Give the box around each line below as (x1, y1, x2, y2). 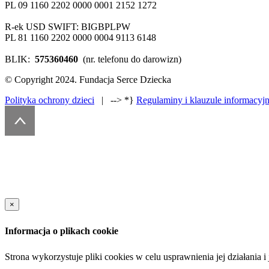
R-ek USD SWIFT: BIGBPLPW (5, 21, 130, 32)
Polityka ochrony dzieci (5, 94, 94, 105)
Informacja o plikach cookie (5, 226, 118, 237)
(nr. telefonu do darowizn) (78, 53, 181, 64)
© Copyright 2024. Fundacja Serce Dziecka (5, 74, 171, 85)
